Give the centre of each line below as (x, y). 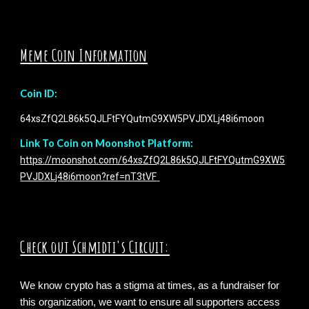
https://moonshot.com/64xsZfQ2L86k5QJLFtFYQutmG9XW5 (153, 160)
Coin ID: (40, 94)
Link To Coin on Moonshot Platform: (107, 143)
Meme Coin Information (84, 56)
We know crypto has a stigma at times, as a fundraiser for (150, 286)
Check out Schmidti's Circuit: (95, 247)
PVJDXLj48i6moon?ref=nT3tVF (89, 177)
